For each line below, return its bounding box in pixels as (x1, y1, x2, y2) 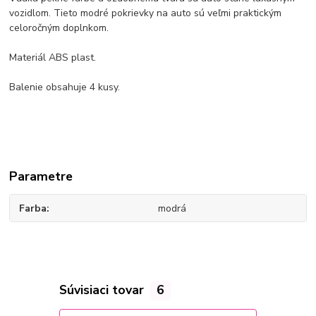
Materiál (9, 50, 47, 64)
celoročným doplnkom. (9, 20, 109, 35)
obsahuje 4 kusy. (43, 80, 121, 94)
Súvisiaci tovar (59, 281, 147, 299)
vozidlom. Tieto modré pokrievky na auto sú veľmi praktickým (9, 6, 282, 20)
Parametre (9, 167, 73, 185)
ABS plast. (46, 50, 97, 64)
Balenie (9, 80, 44, 94)
